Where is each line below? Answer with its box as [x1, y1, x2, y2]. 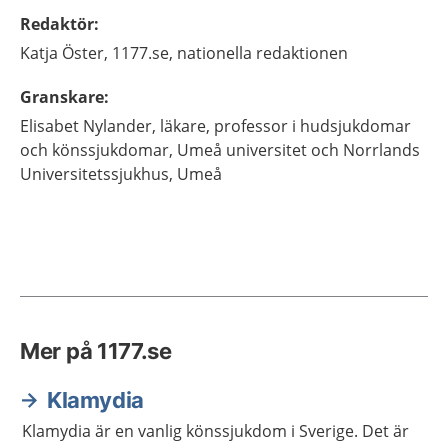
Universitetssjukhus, [20, 163, 173, 185]
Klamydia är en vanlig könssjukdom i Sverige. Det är [22, 420, 409, 442]
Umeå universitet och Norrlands [177, 139, 420, 161]
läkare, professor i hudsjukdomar [160, 115, 411, 137]
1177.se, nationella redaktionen [112, 42, 348, 64]
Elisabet [20, 115, 79, 137]
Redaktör [20, 13, 94, 35]
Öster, [62, 42, 108, 64]
